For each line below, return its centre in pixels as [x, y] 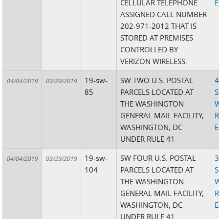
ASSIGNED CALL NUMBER [164, 14]
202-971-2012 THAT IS [159, 26]
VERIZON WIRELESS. [154, 61]
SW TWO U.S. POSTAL [157, 80]
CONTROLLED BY [149, 49]
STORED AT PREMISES [157, 38]
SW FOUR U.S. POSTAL [158, 158]
